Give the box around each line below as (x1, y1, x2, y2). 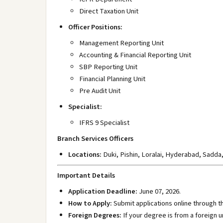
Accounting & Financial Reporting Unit (79, 50, 191, 60)
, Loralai (138, 149, 162, 160)
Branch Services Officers (57, 133, 133, 144)
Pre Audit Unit (79, 86, 120, 96)
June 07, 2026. (137, 186, 181, 197)
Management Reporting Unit (79, 38, 164, 48)
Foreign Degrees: (68, 210, 121, 221)
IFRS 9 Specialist (79, 117, 129, 128)
